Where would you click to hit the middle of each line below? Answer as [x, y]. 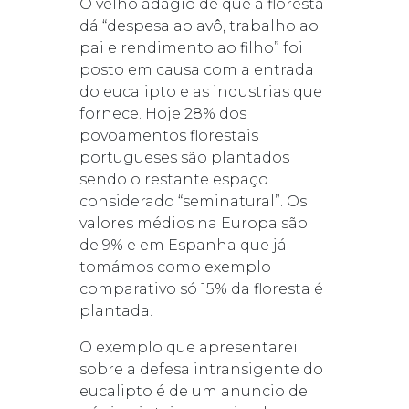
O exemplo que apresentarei [188, 347]
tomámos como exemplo [175, 267]
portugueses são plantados [184, 157]
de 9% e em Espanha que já [183, 245]
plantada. [115, 310]
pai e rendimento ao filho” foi [191, 47]
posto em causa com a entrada [196, 69]
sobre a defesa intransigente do [201, 369]
